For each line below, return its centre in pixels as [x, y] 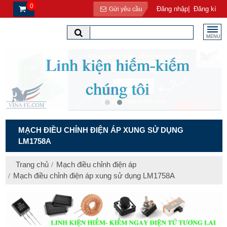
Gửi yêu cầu [125, 9]
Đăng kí [205, 9]
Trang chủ [32, 165]
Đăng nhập [172, 9]
